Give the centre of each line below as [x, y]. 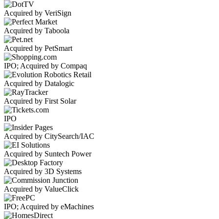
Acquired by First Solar [40, 101]
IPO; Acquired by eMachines [49, 207]
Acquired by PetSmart [38, 48]
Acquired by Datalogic [39, 84]
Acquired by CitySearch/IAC [49, 136]
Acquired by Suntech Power [48, 154]
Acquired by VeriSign [38, 13]
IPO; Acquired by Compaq [45, 66]
